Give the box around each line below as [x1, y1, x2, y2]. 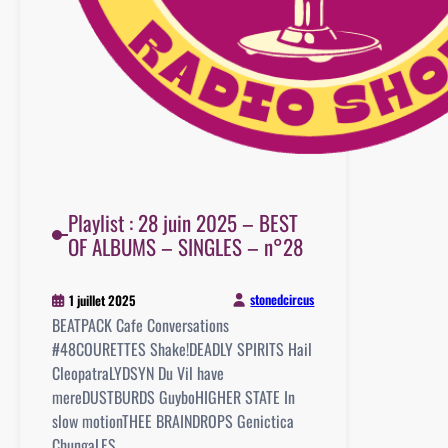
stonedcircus [250, 289, 315, 310]
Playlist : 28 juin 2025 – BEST [67, 206, 298, 238]
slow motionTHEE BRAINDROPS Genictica [52, 408, 294, 433]
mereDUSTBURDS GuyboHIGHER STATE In [52, 384, 295, 409]
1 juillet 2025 [69, 289, 136, 310]
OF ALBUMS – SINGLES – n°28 [67, 230, 303, 262]
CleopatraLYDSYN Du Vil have [52, 360, 224, 385]
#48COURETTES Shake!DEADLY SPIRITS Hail [52, 336, 312, 361]
